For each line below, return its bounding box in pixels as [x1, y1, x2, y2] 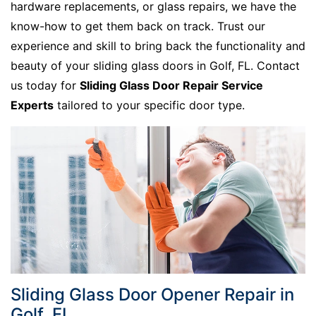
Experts [11, 97, 54, 112]
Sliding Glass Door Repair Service [80, 78, 263, 92]
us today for [11, 78, 80, 92]
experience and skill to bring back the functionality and [11, 38, 305, 53]
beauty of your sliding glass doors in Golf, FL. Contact [11, 58, 300, 73]
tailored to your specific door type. [54, 97, 245, 112]
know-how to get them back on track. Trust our [11, 18, 265, 33]
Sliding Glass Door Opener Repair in [11, 284, 294, 305]
